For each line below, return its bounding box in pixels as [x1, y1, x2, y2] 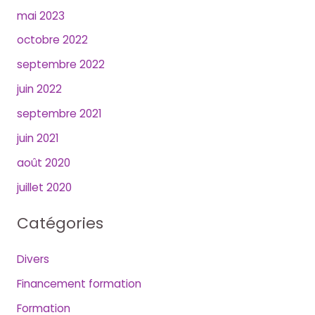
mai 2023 [16, 8, 65, 23]
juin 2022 [16, 82, 62, 97]
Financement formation [16, 276, 141, 291]
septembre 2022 [16, 57, 105, 72]
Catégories [16, 212, 103, 234]
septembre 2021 [16, 106, 102, 122]
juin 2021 [16, 130, 59, 146]
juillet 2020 [16, 179, 72, 195]
